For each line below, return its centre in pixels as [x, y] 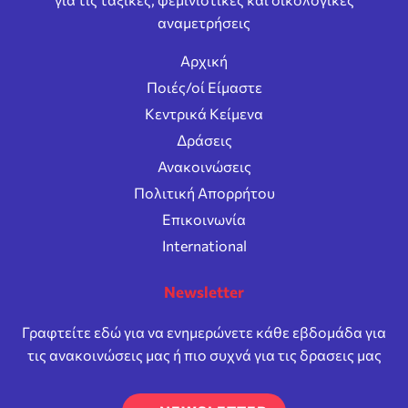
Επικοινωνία [204, 219]
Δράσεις [204, 139]
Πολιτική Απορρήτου [204, 192]
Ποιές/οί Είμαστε [204, 87]
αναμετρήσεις [204, 22]
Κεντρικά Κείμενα [204, 113]
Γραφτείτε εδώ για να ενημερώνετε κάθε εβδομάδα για [204, 331]
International [204, 245]
